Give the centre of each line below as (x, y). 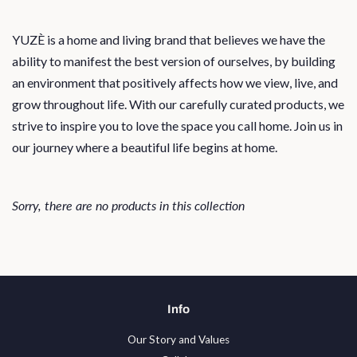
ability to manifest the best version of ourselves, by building (174, 61)
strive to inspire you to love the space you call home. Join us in (177, 126)
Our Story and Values (178, 339)
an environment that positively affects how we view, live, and (175, 82)
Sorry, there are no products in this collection (128, 205)
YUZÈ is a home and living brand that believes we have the (169, 39)
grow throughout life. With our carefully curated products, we (178, 104)
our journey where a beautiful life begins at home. (145, 147)
